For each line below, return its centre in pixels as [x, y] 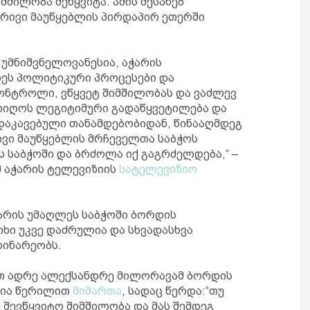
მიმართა [97, 291]
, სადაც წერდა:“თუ [173, 291]
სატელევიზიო [158, 169]
